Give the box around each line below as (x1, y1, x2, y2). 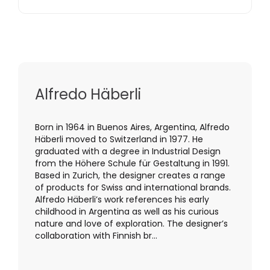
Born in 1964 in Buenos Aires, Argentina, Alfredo (35, 121, 230, 134)
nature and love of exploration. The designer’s (35, 218, 228, 230)
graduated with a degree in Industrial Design (35, 145, 221, 158)
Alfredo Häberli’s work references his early (35, 193, 209, 206)
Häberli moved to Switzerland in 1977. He (35, 133, 203, 146)
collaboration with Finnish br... (35, 230, 157, 242)
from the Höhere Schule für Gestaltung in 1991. (35, 157, 230, 170)
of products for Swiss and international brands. (35, 181, 231, 194)
